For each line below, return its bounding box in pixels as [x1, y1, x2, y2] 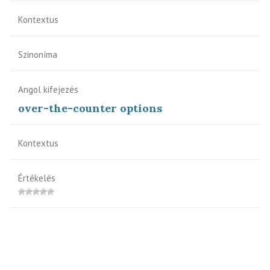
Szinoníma [18, 48, 57, 60]
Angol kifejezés [18, 83, 78, 95]
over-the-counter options [18, 101, 162, 115]
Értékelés [18, 172, 55, 184]
